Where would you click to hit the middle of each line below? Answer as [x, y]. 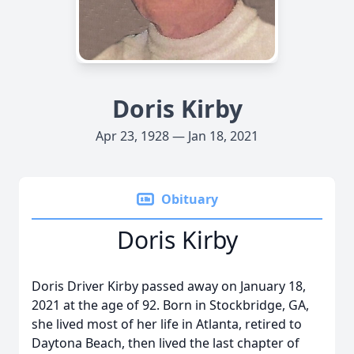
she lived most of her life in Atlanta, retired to [167, 324]
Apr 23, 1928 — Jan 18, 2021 [177, 136]
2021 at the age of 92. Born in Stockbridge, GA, [170, 305]
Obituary [190, 199]
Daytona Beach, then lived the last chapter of [166, 343]
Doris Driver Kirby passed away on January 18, [169, 286]
